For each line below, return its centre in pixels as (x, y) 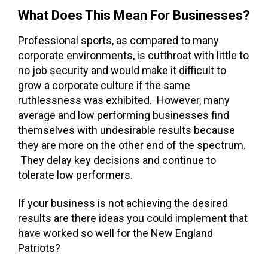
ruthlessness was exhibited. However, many (124, 100)
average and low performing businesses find (124, 115)
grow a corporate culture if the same (104, 86)
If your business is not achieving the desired (123, 203)
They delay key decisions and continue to (117, 160)
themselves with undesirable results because (127, 130)
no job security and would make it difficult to (122, 71)
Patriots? (39, 248)
